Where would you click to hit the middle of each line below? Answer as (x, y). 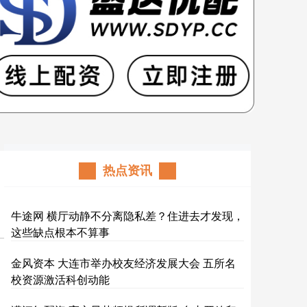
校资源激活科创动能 (60, 280)
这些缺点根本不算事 (60, 232)
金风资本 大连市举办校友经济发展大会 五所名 (123, 263)
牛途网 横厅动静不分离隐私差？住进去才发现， (127, 216)
